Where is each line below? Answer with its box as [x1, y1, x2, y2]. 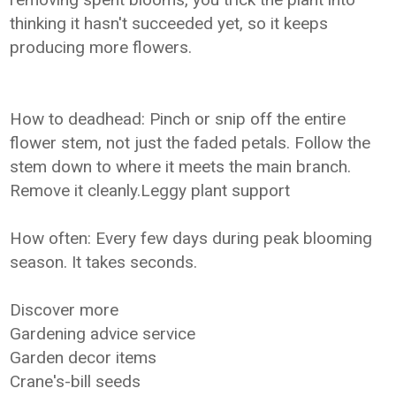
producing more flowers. [10, 37, 193, 57]
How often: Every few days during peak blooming [10, 228, 373, 248]
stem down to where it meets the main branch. [10, 156, 352, 177]
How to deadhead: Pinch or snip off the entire [10, 109, 346, 129]
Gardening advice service [10, 324, 196, 344]
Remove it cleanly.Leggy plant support [10, 180, 291, 201]
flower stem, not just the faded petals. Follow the [10, 133, 371, 153]
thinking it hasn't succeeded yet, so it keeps [10, 13, 329, 34]
